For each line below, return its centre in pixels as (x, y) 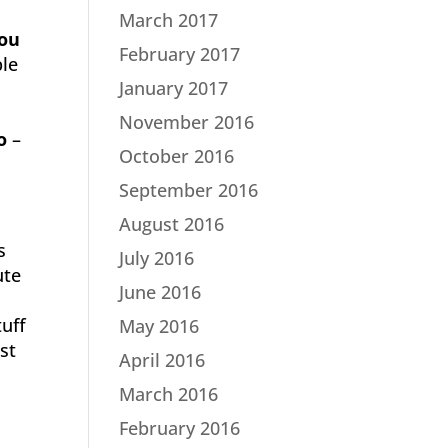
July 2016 (157, 258)
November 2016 (187, 122)
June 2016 (160, 292)
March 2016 (169, 394)
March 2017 (169, 20)
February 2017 (180, 54)
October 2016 (177, 156)
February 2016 (180, 428)
